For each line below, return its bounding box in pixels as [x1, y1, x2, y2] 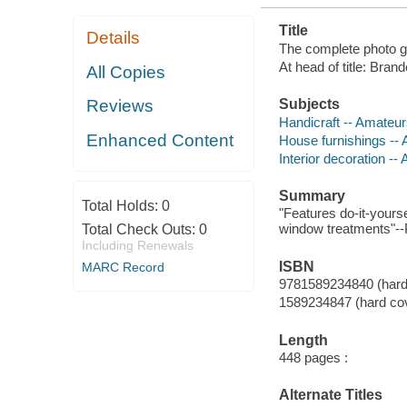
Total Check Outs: [81, 221, 199, 237]
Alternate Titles [278, 387, 382, 403]
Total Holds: [81, 197, 162, 213]
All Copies [86, 62, 166, 82]
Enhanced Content [86, 130, 234, 150]
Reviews [86, 96, 154, 116]
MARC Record [81, 259, 164, 274]
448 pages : [278, 350, 348, 366]
